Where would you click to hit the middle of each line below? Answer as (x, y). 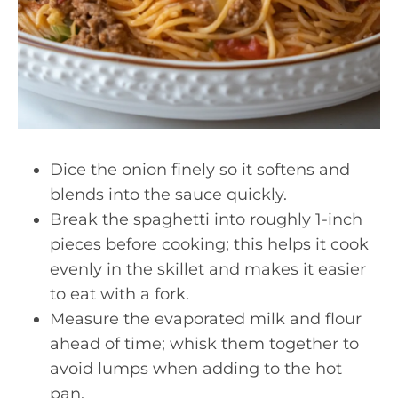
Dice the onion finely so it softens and (200, 170)
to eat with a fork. (119, 294)
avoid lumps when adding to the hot (196, 369)
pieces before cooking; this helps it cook (209, 244)
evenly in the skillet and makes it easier (208, 269)
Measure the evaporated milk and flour (206, 319)
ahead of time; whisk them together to (204, 344)
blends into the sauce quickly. (168, 195)
